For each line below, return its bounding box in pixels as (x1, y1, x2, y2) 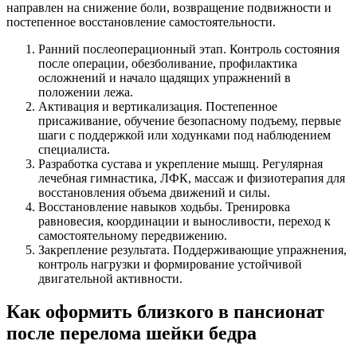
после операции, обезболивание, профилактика (38, 56, 297, 70)
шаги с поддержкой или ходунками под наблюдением (38, 127, 331, 142)
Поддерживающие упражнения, (170, 242, 347, 257)
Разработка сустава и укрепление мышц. (38, 156, 259, 171)
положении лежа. (38, 84, 133, 99)
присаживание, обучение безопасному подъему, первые (38, 113, 341, 127)
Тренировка (222, 199, 290, 214)
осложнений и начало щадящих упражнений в (38, 70, 291, 84)
